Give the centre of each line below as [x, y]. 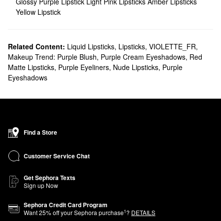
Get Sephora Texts [50, 178]
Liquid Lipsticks [91, 46]
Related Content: [37, 46]
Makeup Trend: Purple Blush [52, 57]
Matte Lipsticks [31, 67]
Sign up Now [41, 185]
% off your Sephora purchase [85, 212]
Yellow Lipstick [38, 12]
